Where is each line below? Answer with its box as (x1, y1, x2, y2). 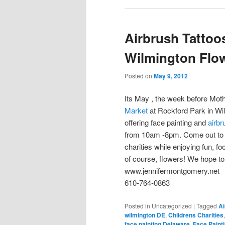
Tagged (196, 201, 217, 210)
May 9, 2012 (154, 71, 188, 80)
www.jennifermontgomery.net (125, 165, 219, 176)
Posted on (125, 71, 154, 80)
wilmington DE (125, 210, 165, 219)
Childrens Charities (168, 210, 223, 219)
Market (125, 105, 150, 116)
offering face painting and (125, 117, 208, 128)
